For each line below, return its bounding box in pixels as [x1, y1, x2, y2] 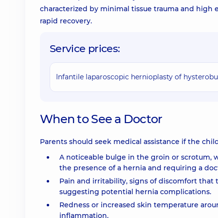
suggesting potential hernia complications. [59, 187, 211, 196]
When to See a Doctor [40, 112, 163, 126]
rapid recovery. [40, 17, 92, 25]
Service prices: [50, 42, 120, 54]
